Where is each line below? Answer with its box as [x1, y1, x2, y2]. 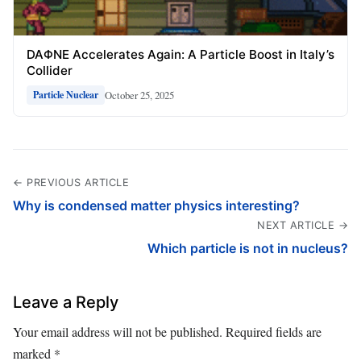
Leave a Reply [13, 293, 118, 313]
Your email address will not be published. [13, 323, 222, 341]
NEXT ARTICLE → [257, 219, 348, 232]
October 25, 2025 [105, 87, 174, 102]
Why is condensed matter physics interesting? [13, 197, 300, 214]
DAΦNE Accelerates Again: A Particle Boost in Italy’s [27, 47, 334, 63]
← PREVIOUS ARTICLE [13, 176, 129, 189]
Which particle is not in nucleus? [147, 240, 348, 257]
